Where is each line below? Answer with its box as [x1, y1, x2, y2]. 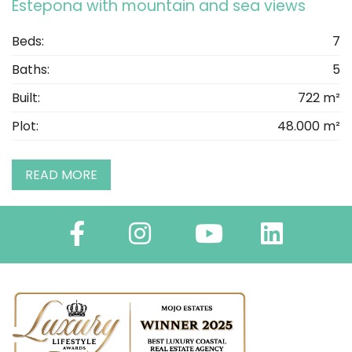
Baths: [12, 60, 49, 79]
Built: [12, 89, 40, 108]
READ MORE [25, 166, 97, 185]
